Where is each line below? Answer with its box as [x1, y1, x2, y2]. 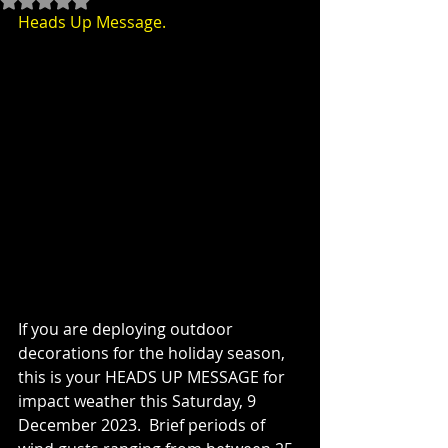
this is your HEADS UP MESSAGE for [18, 365, 289, 388]
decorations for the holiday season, [18, 341, 289, 364]
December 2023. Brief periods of [18, 413, 269, 436]
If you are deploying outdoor [18, 317, 237, 340]
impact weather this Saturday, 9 [18, 389, 260, 412]
